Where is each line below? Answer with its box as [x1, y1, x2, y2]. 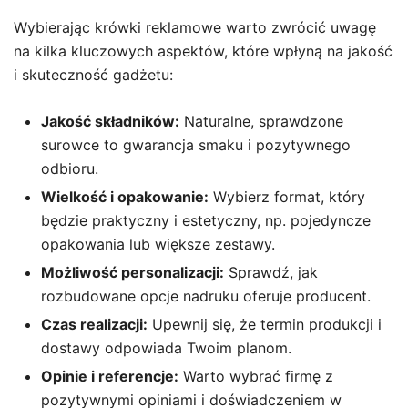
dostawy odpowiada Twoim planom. [41, 339, 291, 357]
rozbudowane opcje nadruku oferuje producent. [41, 287, 371, 305]
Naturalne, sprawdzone [179, 112, 343, 130]
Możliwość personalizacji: [41, 263, 224, 281]
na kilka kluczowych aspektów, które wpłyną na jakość [14, 42, 393, 60]
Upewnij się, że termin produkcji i [148, 315, 382, 333]
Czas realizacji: [41, 315, 148, 333]
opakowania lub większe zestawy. [41, 235, 275, 253]
